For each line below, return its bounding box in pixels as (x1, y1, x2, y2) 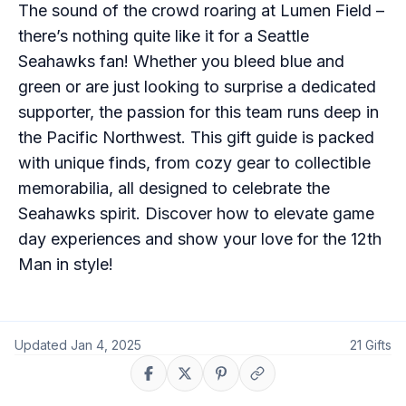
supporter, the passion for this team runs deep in (18, 102, 379, 121)
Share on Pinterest (219, 372, 338, 389)
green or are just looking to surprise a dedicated (18, 77, 376, 96)
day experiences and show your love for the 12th (18, 229, 382, 248)
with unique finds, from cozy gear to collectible (18, 153, 371, 172)
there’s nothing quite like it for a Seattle (18, 26, 309, 45)
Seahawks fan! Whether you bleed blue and (18, 52, 344, 71)
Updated (14, 337, 67, 353)
